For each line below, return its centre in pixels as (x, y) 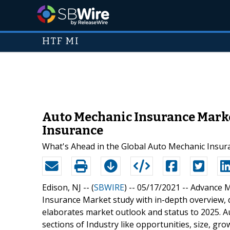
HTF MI (61, 41)
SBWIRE (109, 187)
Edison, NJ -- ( (68, 187)
